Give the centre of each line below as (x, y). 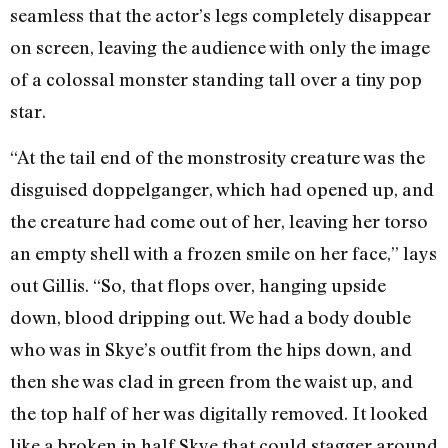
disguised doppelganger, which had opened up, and (222, 189)
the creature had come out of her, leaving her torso (219, 221)
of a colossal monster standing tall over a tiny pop (216, 79)
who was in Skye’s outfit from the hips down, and (211, 349)
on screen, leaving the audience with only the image (220, 47)
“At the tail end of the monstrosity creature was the (217, 157)
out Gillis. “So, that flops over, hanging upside (198, 285)
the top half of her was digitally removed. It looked (219, 413)
